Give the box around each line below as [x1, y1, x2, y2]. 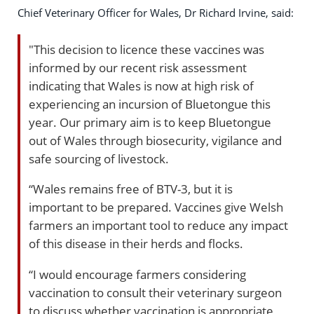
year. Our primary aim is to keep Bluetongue [29, 114, 271, 130]
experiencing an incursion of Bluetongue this [29, 95, 271, 112]
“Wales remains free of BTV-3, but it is [29, 180, 233, 198]
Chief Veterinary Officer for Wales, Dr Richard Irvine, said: [18, 6, 294, 20]
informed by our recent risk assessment [29, 59, 247, 76]
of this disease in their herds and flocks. [29, 235, 243, 252]
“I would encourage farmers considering [29, 265, 246, 282]
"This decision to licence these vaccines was [29, 41, 264, 57]
